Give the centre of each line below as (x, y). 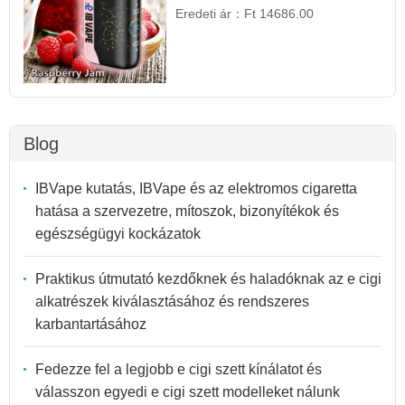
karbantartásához (91, 325)
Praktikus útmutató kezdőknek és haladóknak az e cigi (208, 279)
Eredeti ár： (210, 14)
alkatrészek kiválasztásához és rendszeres (172, 302)
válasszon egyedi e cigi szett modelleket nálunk (188, 392)
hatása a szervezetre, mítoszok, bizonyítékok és (187, 212)
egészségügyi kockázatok (118, 234)
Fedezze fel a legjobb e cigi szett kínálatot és (179, 370)
